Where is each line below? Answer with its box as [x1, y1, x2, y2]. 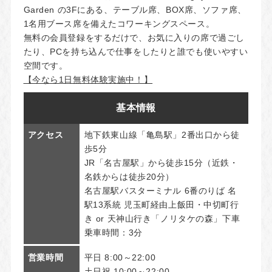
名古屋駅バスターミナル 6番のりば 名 [84, 186, 237, 196]
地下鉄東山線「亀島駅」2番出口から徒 [84, 130, 240, 140]
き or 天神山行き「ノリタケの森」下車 [84, 214, 240, 224]
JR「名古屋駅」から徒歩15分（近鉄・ [84, 158, 239, 168]
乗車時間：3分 [84, 228, 143, 238]
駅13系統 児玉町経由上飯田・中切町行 [84, 200, 239, 210]
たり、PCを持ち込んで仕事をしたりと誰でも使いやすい [23, 46, 248, 56]
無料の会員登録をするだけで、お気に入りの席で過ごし [23, 32, 245, 42]
